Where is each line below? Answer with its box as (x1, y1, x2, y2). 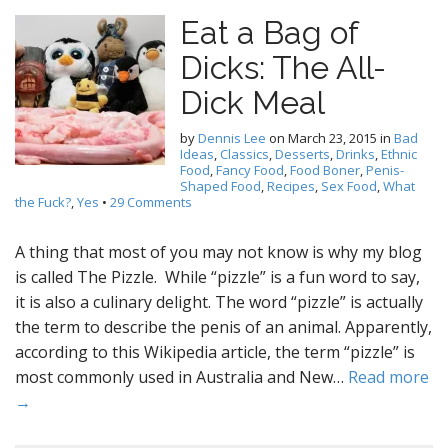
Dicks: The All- (180, 49, 386, 86)
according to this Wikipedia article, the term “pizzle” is (15, 341, 415, 363)
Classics (220, 145, 269, 163)
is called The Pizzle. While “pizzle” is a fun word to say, (15, 266, 420, 288)
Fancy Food (216, 161, 284, 179)
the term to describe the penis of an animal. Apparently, (15, 316, 432, 338)
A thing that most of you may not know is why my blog (15, 241, 422, 263)
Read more (348, 366, 429, 388)
